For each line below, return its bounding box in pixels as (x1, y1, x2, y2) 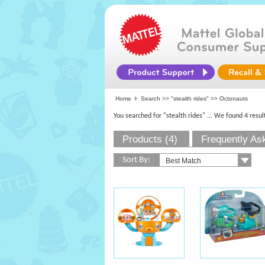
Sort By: (122, 156, 150, 164)
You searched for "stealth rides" (114, 112, 205, 119)
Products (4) (122, 134, 177, 145)
